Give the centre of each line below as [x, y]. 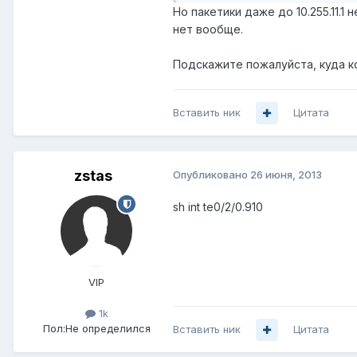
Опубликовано [212, 175]
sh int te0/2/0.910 [218, 207]
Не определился [108, 329]
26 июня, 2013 [286, 175]
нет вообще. [208, 29]
